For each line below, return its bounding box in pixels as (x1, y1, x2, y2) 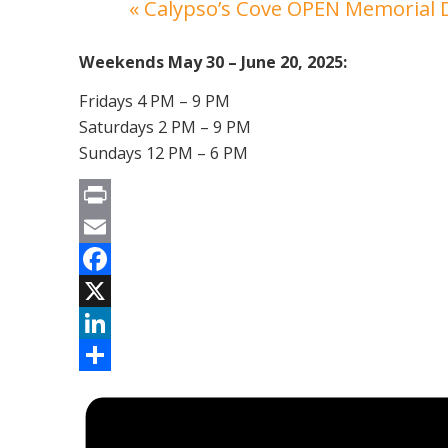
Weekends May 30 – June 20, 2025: (79, 51, 348, 74)
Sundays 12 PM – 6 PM (79, 142, 249, 165)
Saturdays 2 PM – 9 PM (79, 116, 252, 139)
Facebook (79, 280, 144, 300)
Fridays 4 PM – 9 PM (79, 90, 231, 113)
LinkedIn (79, 344, 134, 364)
